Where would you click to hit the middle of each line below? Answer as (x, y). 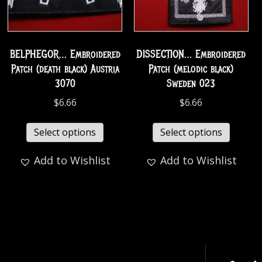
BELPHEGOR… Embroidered (65, 54)
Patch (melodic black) (191, 69)
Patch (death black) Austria (65, 69)
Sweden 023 (191, 83)
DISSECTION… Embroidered (191, 54)
